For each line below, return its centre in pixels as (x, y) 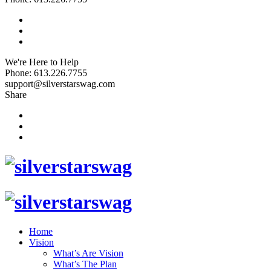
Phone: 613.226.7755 (46, 73)
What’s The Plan (85, 264)
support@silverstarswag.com (60, 83)
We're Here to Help (42, 62)
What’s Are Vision (88, 253)
